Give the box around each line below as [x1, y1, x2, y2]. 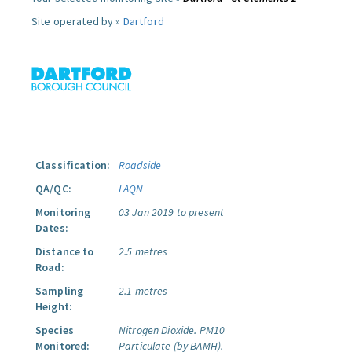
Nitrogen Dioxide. [119, 323, 197, 337]
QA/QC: [35, 181, 71, 196]
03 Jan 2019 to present [119, 205, 225, 219]
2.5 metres [119, 244, 168, 258]
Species [35, 323, 74, 337]
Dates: [35, 221, 68, 235]
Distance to [35, 244, 94, 258]
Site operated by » [31, 14, 123, 28]
